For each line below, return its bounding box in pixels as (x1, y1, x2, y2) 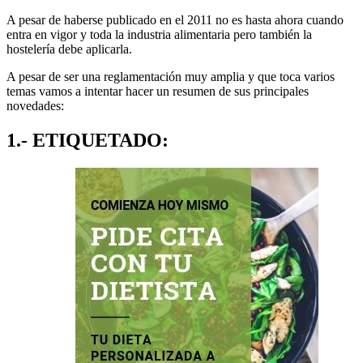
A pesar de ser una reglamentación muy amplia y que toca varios (6, 69, 335, 83)
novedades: (6, 98, 64, 113)
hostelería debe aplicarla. (6, 41, 132, 56)
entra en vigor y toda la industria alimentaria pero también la (6, 27, 312, 41)
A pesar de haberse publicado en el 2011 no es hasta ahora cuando (6, 12, 344, 27)
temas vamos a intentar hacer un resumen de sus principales (6, 83, 309, 98)
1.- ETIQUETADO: (6, 129, 169, 151)
